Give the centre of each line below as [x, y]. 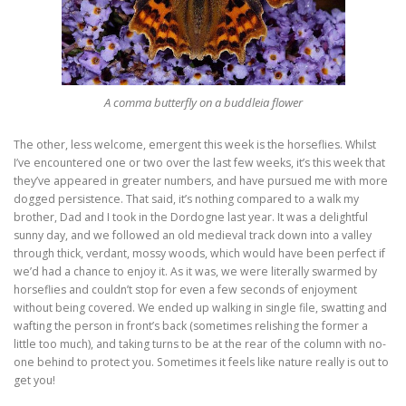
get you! [34, 380]
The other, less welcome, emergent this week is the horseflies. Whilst [195, 144]
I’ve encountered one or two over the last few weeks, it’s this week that [199, 162]
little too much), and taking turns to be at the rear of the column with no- [200, 343]
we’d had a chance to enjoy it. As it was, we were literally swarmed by [195, 271]
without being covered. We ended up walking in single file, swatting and [200, 307]
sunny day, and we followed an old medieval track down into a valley [193, 235]
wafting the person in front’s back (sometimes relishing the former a [191, 325]
